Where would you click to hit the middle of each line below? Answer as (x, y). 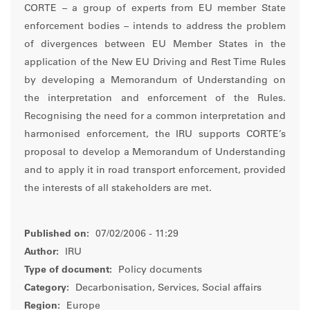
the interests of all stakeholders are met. (118, 189)
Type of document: (68, 271)
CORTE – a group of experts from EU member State (155, 9)
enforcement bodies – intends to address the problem (155, 27)
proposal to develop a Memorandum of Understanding (155, 153)
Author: (42, 253)
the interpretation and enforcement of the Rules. (155, 99)
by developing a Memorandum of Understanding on (155, 81)
